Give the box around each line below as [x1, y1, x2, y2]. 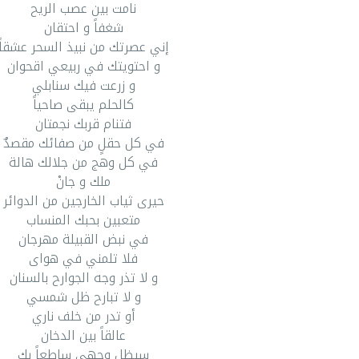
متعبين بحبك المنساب [26, 208, 140, 232]
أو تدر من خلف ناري [31, 304, 135, 329]
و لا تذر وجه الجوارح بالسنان [9, 265, 158, 290]
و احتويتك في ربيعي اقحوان [6, 54, 160, 79]
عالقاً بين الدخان [41, 323, 126, 348]
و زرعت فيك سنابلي [31, 73, 135, 98]
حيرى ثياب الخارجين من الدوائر [2, 188, 164, 213]
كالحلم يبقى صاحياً [33, 92, 134, 117]
